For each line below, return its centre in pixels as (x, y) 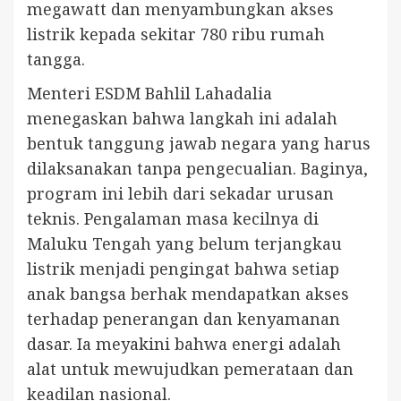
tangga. (56, 60)
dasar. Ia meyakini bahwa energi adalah (184, 344)
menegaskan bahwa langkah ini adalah (182, 119)
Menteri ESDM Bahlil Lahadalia (149, 94)
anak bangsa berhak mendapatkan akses (188, 294)
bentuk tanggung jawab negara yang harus (199, 144)
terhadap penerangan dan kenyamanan (183, 319)
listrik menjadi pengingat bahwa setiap (183, 269)
